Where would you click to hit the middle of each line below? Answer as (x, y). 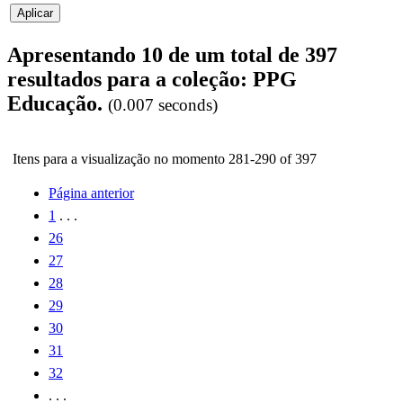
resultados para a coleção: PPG (152, 80)
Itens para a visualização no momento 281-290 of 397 (165, 158)
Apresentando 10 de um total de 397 (172, 55)
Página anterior (91, 193)
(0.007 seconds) (163, 105)
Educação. (58, 104)
